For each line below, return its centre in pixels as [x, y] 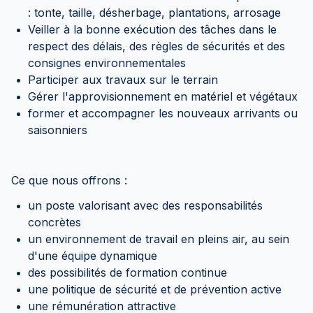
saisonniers [58, 130]
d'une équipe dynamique [93, 256]
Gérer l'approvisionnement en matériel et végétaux [163, 96]
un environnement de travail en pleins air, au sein [159, 239]
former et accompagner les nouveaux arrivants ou [163, 113]
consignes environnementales [107, 63]
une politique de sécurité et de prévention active [155, 289]
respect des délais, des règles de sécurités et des [156, 46]
